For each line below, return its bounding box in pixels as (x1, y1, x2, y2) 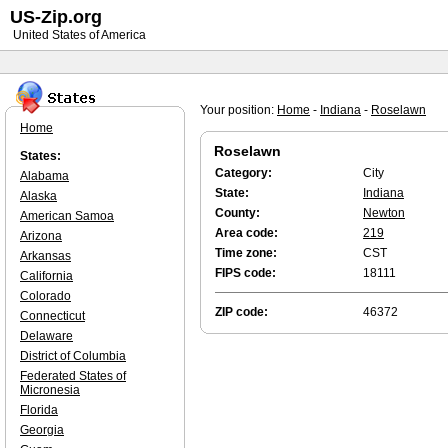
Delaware (20, 329, 73, 343)
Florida (20, 403, 58, 417)
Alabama (20, 169, 69, 183)
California (20, 269, 73, 283)
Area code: (215, 226, 278, 240)
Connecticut (20, 309, 85, 323)
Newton (363, 206, 405, 220)
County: (215, 206, 260, 220)
